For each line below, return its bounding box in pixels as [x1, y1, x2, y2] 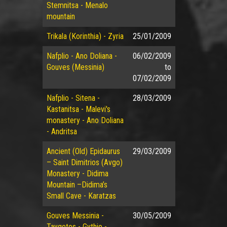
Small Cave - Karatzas [46, 191, 116, 201]
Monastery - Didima [46, 169, 108, 178]
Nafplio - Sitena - [46, 93, 100, 103]
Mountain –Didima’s [46, 180, 107, 190]
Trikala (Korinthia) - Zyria [46, 31, 124, 41]
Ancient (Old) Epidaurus [46, 146, 120, 156]
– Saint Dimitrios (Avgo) [46, 158, 123, 167]
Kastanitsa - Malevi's [46, 104, 110, 114]
